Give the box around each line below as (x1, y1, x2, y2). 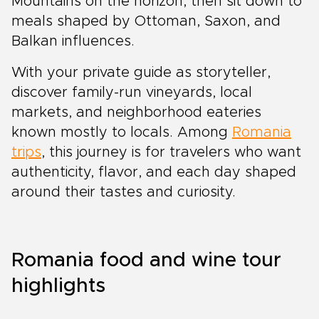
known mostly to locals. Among (11, 125, 232, 140)
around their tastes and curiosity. (11, 185, 236, 199)
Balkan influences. (11, 34, 135, 48)
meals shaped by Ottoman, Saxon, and (11, 14, 281, 28)
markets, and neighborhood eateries (11, 105, 261, 120)
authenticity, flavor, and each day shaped (11, 165, 296, 179)
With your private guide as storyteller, (11, 66, 271, 80)
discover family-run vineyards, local (11, 85, 252, 100)
